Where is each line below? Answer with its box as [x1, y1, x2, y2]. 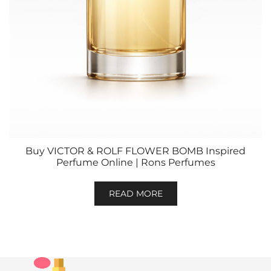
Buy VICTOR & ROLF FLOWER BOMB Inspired [25, 145, 246, 157]
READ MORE [108, 188, 163, 199]
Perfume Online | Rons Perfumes [56, 157, 215, 168]
